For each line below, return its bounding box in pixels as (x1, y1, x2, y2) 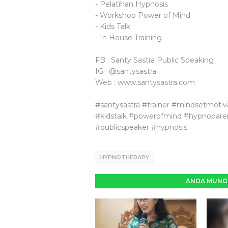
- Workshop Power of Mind (95, 11, 190, 20)
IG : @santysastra (95, 67, 156, 76)
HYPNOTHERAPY (100, 154, 149, 161)
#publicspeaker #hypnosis (95, 123, 187, 132)
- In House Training (95, 33, 162, 42)
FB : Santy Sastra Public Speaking (95, 55, 214, 65)
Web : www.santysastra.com (95, 78, 195, 87)
